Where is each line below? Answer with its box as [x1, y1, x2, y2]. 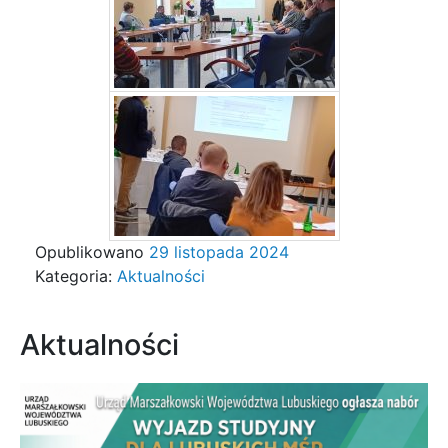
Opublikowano [35, 241, 149, 262]
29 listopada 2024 [149, 241, 289, 262]
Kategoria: [35, 265, 117, 286]
